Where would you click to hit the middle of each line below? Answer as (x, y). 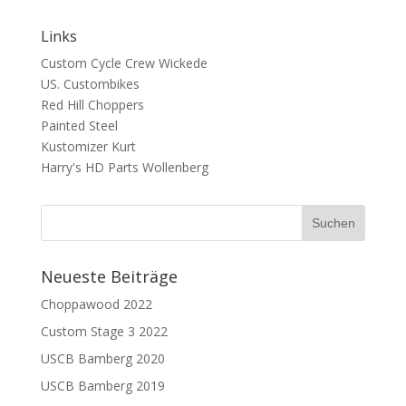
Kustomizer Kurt (88, 147)
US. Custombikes (90, 84)
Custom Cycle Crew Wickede (124, 63)
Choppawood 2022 (96, 304)
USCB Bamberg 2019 (102, 386)
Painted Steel (79, 126)
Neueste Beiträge (109, 277)
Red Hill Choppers (92, 105)
